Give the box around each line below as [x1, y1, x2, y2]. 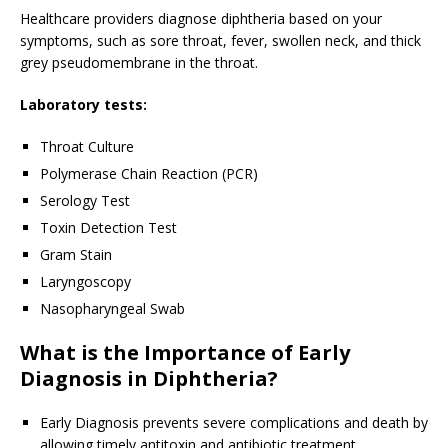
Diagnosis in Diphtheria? [20, 365, 278, 393]
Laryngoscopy [40, 272, 131, 292]
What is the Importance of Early [20, 339, 350, 367]
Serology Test [40, 191, 130, 211]
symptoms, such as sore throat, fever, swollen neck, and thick [20, 31, 421, 51]
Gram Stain [40, 245, 112, 265]
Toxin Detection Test [40, 218, 177, 238]
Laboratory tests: [20, 95, 147, 115]
